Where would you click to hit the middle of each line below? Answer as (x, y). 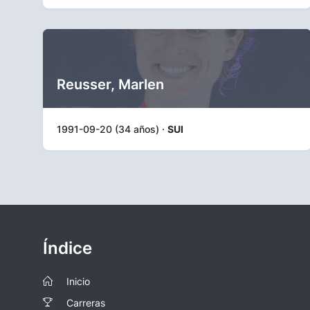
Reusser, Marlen (110, 84)
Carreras (86, 303)
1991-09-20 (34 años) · (112, 129)
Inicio (78, 281)
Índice (67, 248)
